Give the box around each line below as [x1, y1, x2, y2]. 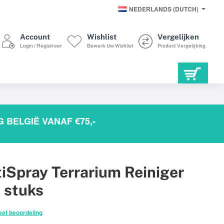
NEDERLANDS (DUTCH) [129, 4, 198, 13]
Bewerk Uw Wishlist [87, 42, 133, 48]
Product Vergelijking [157, 42, 205, 48]
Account [20, 32, 50, 41]
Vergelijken [157, 32, 199, 41]
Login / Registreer [20, 42, 62, 48]
